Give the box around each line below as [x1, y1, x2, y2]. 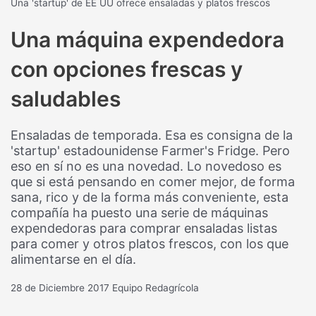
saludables [11, 85, 121, 111]
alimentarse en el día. [11, 251, 137, 267]
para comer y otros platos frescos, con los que [11, 236, 289, 251]
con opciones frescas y [11, 56, 243, 82]
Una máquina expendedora [11, 26, 285, 52]
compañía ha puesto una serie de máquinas [11, 205, 269, 220]
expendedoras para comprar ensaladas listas [11, 220, 278, 236]
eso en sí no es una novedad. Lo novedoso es [11, 158, 282, 174]
